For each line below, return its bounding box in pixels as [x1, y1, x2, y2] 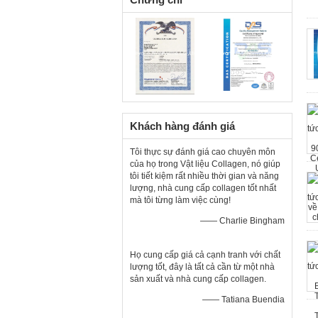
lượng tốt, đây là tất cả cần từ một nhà [130, 262, 275, 272]
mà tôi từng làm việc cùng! [130, 195, 231, 205]
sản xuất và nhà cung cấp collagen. [130, 274, 266, 284]
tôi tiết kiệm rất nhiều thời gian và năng [130, 171, 279, 181]
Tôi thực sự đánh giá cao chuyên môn [130, 147, 275, 157]
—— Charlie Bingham [200, 216, 285, 226]
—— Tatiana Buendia [202, 295, 285, 305]
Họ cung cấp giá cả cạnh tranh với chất [130, 250, 280, 260]
